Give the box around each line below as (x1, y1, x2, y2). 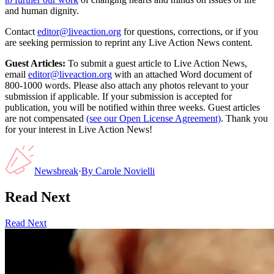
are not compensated (5, 113, 84, 124)
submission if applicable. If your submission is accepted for (5, 91, 232, 102)
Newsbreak (34, 166, 78, 177)
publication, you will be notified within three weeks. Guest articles (5, 102, 260, 113)
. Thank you (221, 113, 268, 124)
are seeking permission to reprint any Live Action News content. (5, 37, 253, 48)
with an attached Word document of (114, 69, 252, 80)
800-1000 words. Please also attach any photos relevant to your (5, 80, 248, 91)
